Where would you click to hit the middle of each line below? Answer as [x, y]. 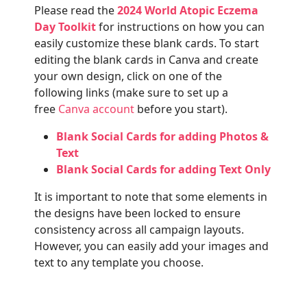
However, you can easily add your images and [151, 246]
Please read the [76, 10]
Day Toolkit [65, 27]
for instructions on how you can [180, 27]
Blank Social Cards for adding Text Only [163, 169]
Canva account [96, 109]
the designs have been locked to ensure [137, 213]
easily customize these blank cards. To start [147, 43]
